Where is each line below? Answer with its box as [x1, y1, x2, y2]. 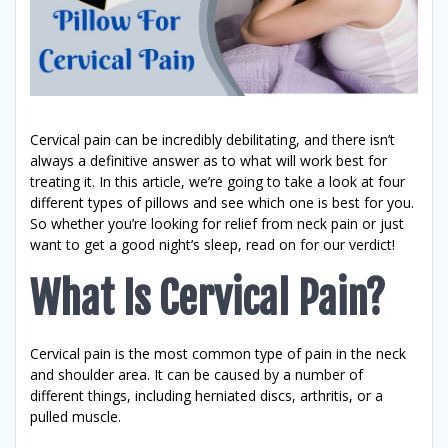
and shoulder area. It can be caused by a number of [30, 364, 363, 384]
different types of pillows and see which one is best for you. [30, 192, 414, 212]
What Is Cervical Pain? [30, 272, 385, 325]
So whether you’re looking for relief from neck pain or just [30, 213, 404, 233]
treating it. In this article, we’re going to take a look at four [30, 171, 405, 191]
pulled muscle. [30, 406, 121, 426]
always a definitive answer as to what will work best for [30, 150, 387, 170]
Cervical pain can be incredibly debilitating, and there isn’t [30, 129, 395, 149]
